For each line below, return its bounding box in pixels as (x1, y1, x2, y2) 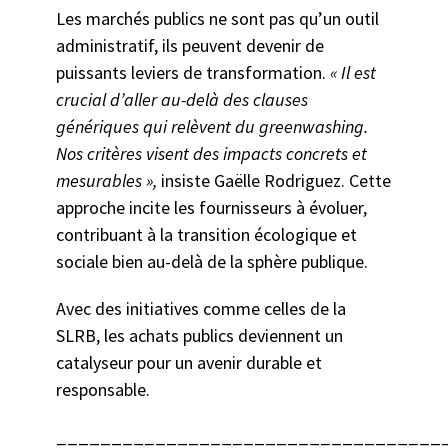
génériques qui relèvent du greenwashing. (55, 115, 368, 139)
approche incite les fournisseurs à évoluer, (55, 196, 367, 220)
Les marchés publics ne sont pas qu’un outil (55, 7, 379, 31)
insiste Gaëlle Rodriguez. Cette (156, 169, 391, 193)
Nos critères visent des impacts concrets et (55, 142, 367, 166)
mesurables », (55, 169, 157, 193)
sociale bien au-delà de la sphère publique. (55, 250, 372, 274)
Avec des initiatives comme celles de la (55, 297, 346, 321)
